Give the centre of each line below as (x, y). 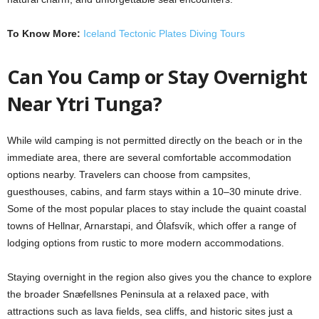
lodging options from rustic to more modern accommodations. (147, 242)
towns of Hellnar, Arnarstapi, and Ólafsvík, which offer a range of (152, 225)
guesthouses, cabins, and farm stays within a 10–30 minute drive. (155, 191)
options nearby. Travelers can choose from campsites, (129, 174)
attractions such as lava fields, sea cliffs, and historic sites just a (150, 311)
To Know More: (44, 33)
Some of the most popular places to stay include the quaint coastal (157, 208)
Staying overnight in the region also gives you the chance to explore (159, 277)
